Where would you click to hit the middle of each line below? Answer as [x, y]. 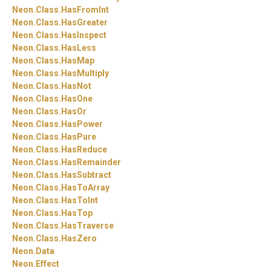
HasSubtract [86, 175]
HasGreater [84, 22]
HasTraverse [87, 225]
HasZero [79, 238]
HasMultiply [85, 73]
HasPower [82, 124]
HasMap [78, 60]
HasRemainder [91, 162]
